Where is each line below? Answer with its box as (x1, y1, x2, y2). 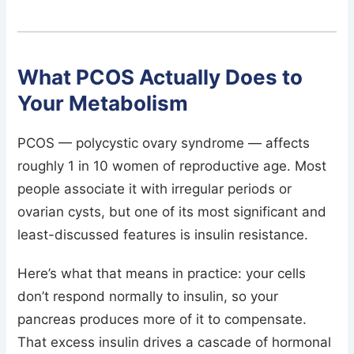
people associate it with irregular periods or (17, 180, 292, 197)
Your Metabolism (17, 90, 189, 115)
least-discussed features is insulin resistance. (17, 226, 309, 243)
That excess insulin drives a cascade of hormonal (17, 333, 332, 350)
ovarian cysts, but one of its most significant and (17, 203, 327, 220)
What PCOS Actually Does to (17, 64, 303, 89)
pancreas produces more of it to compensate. (17, 311, 307, 327)
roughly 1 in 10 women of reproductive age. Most (17, 157, 327, 174)
